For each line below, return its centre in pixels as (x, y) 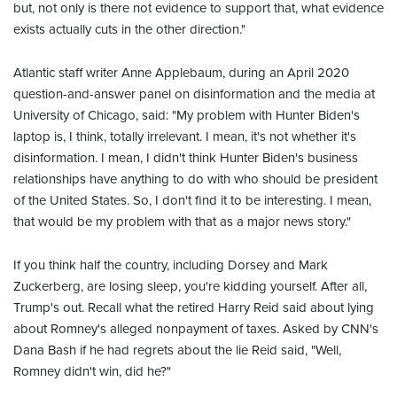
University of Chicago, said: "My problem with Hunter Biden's (187, 115)
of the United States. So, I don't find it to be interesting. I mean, (192, 200)
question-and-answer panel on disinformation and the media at (194, 93)
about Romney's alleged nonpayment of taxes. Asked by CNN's (196, 328)
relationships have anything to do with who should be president (195, 179)
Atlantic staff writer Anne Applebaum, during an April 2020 (181, 72)
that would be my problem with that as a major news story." (182, 221)
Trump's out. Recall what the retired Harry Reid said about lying (194, 307)
